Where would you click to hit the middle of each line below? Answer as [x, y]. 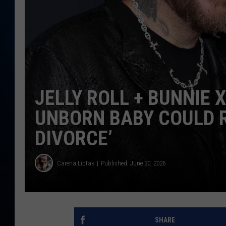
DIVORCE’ [74, 139]
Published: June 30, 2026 [133, 163]
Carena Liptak [76, 163]
